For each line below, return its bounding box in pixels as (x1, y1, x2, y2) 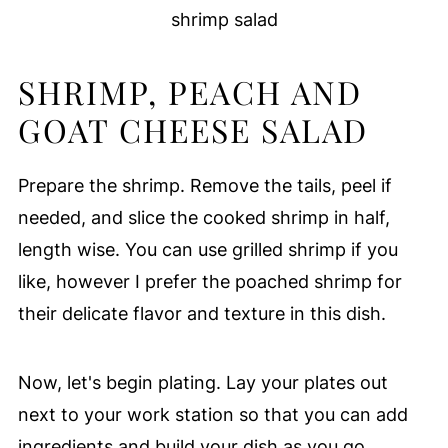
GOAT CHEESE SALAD (17, 108, 368, 152)
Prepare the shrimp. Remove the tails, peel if (17, 175, 392, 197)
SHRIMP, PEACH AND (17, 70, 362, 114)
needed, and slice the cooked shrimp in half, (17, 207, 390, 229)
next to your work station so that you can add (17, 404, 408, 426)
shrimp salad (170, 9, 278, 31)
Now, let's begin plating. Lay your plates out (17, 372, 388, 394)
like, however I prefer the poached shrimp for (17, 271, 402, 293)
